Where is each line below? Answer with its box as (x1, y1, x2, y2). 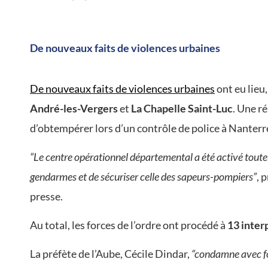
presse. (30, 190, 63, 203)
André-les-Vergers (30, 102, 118, 115)
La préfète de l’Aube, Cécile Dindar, (30, 247, 191, 260)
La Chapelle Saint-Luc (129, 102, 233, 115)
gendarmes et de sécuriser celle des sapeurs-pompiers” (30, 170, 257, 183)
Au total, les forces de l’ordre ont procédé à (30, 218, 227, 232)
